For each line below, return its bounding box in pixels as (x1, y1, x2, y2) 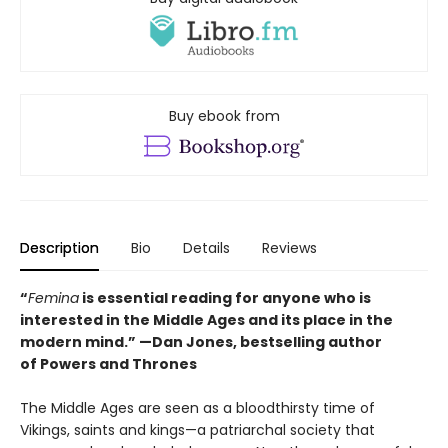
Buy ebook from (168, 105, 280, 126)
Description (20, 237, 99, 258)
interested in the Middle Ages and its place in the (20, 309, 393, 330)
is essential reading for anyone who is (79, 287, 371, 308)
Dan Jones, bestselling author (152, 331, 382, 352)
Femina (28, 287, 79, 308)
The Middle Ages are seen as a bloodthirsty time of (20, 397, 375, 418)
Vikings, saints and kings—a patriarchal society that (20, 419, 375, 440)
